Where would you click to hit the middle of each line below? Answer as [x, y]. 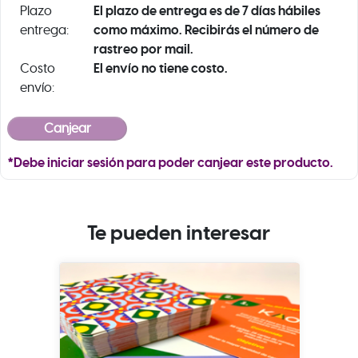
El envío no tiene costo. [160, 69]
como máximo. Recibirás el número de [206, 30]
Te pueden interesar [179, 233]
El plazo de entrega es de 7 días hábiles [207, 11]
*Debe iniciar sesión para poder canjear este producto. [170, 163]
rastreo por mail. [143, 50]
